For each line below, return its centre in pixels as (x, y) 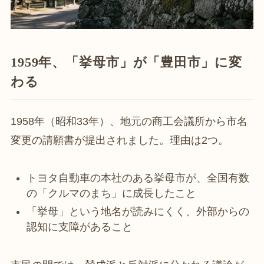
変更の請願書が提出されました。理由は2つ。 (119, 140)
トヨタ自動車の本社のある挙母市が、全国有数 (138, 178)
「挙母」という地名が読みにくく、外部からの (138, 211)
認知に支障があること (79, 227)
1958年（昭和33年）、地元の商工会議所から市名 (129, 121)
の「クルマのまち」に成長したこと (111, 194)
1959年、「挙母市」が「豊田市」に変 (126, 62)
